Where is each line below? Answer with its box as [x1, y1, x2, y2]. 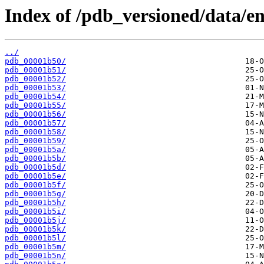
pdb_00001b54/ [5, 92, 66, 101]
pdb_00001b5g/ [5, 189, 66, 199]
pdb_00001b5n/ [5, 251, 66, 260]
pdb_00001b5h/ [5, 198, 66, 207]
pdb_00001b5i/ [5, 207, 66, 216]
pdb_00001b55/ [5, 101, 66, 110]
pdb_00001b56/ [5, 110, 66, 119]
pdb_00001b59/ [5, 136, 66, 146]
